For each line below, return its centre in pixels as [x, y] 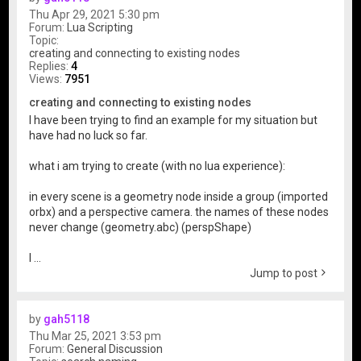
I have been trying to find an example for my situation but [174, 120]
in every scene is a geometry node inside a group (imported [179, 197]
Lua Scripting [100, 27]
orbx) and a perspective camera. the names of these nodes [179, 212]
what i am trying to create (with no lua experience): [158, 166]
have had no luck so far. [89, 136]
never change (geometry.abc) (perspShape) [141, 228]
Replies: [50, 66]
